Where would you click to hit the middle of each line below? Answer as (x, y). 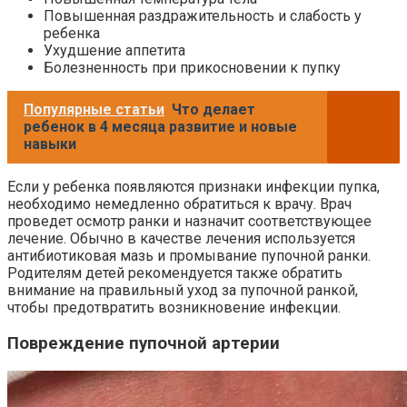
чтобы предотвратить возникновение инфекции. (174, 308)
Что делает (213, 110)
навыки (50, 144)
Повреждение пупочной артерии (144, 344)
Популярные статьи (94, 110)
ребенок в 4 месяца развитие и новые (160, 127)
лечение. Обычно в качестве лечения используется (181, 239)
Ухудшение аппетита (114, 51)
